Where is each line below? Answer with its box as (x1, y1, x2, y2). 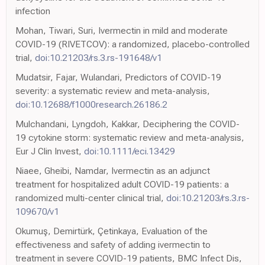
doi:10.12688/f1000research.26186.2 (15, 99, 167, 111)
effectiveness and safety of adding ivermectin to (15, 239, 211, 251)
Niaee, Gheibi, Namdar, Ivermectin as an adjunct (15, 165, 210, 177)
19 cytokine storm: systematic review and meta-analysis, (15, 132, 244, 144)
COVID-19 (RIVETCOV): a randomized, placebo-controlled (15, 38, 250, 50)
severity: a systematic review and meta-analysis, (15, 85, 210, 97)
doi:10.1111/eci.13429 (84, 146, 175, 157)
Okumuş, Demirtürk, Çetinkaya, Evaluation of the (15, 225, 208, 237)
